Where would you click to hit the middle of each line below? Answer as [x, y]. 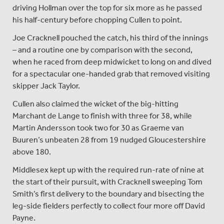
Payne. [24, 217]
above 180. [32, 151]
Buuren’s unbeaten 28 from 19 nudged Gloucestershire [109, 139]
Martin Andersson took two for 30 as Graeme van [98, 127]
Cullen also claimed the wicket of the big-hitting [95, 103]
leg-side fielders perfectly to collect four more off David [109, 205]
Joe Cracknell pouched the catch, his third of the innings [110, 37]
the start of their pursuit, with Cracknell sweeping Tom [107, 181]
